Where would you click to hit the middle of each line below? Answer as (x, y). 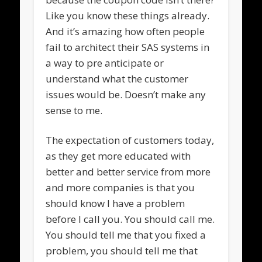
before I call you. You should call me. (130, 219)
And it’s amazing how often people (125, 31)
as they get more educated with (118, 156)
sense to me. (74, 110)
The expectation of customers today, (130, 140)
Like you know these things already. (128, 15)
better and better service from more (128, 171)
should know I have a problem (116, 203)
